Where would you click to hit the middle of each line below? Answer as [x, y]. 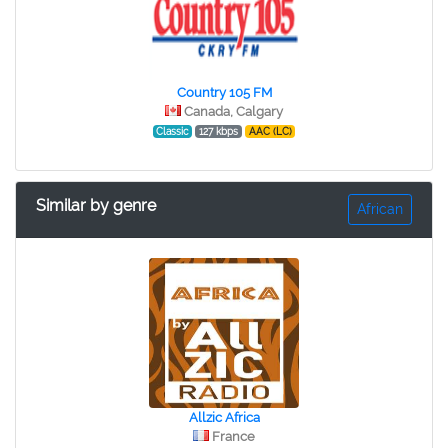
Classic [172, 131]
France [233, 436]
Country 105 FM [224, 92]
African [380, 209]
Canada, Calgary [233, 111]
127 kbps [218, 131]
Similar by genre [96, 205]
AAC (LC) [270, 131]
